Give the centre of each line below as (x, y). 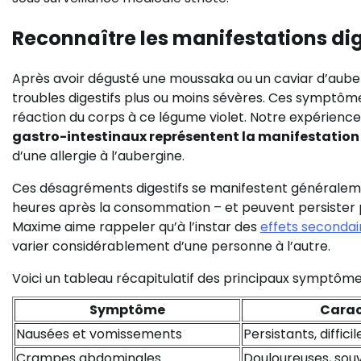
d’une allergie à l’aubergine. (98, 156)
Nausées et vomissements (99, 334)
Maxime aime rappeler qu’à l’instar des (136, 227)
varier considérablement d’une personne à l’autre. (171, 247)
